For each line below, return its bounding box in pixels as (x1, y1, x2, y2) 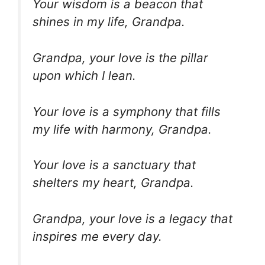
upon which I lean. (33, 67, 136, 83)
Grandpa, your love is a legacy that (33, 211, 232, 226)
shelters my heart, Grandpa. (33, 175, 194, 190)
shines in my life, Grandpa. (33, 14, 185, 30)
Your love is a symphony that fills (33, 104, 221, 119)
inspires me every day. (33, 228, 162, 244)
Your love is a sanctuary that (33, 157, 196, 173)
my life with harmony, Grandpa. (33, 121, 212, 137)
